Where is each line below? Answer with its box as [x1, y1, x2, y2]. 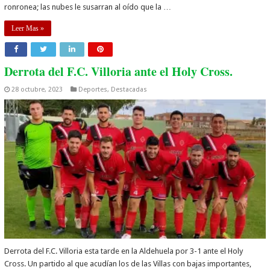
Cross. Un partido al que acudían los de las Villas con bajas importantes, [4, 259, 252, 269]
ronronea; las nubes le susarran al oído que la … [4, 2, 172, 12]
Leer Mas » [11, 24, 45, 33]
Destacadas [111, 86, 148, 94]
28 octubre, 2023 [11, 86, 63, 94]
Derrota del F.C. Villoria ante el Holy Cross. [4, 63, 233, 81]
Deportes [78, 86, 108, 94]
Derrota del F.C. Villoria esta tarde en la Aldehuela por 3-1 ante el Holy [4, 246, 243, 256]
